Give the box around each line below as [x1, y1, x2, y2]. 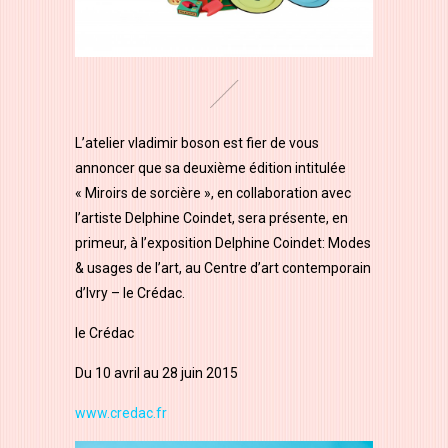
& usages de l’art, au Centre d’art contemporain [75, 259, 371, 276]
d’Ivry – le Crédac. [75, 284, 185, 301]
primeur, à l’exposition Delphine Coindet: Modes [75, 234, 371, 251]
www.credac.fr [75, 404, 167, 421]
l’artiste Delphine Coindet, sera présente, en [75, 209, 348, 226]
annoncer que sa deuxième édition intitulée [75, 159, 346, 176]
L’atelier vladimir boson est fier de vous [75, 134, 319, 151]
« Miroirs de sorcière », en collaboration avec [75, 184, 351, 201]
